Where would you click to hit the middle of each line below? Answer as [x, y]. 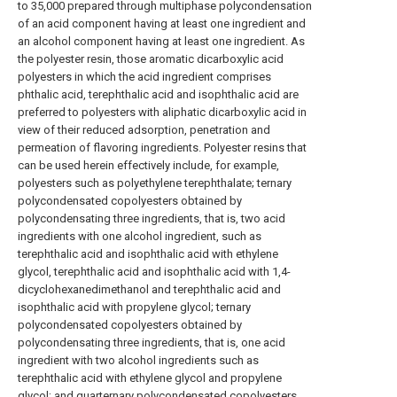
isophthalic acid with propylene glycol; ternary [134, 307]
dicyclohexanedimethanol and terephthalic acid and [149, 289]
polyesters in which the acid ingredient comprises [144, 77]
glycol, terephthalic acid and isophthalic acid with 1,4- [154, 272]
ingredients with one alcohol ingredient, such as [140, 236]
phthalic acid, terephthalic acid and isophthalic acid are [158, 94]
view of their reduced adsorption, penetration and [144, 130]
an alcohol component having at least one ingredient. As [161, 41]
